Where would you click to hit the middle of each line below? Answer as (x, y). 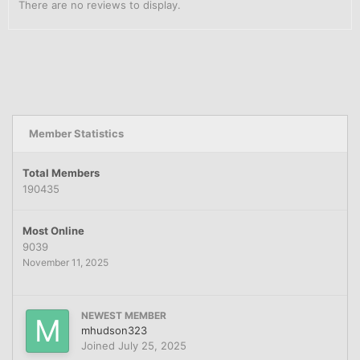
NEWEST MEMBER (124, 315)
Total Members (61, 172)
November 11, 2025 (65, 262)
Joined (100, 345)
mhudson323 (114, 330)
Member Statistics (76, 133)
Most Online (53, 230)
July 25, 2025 (152, 345)
